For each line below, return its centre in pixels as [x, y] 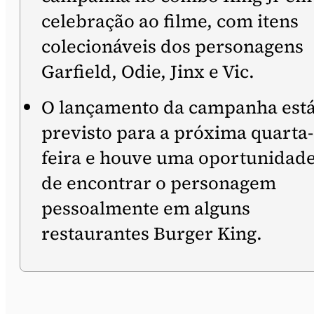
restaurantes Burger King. [152, 233]
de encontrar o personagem [159, 183]
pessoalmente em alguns [146, 208]
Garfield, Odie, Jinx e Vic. [148, 71]
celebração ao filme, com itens [170, 21]
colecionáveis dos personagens [172, 46]
